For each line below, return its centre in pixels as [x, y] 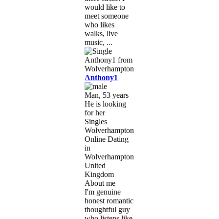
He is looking [105, 104]
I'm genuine [103, 192]
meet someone [107, 16]
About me [100, 183]
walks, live [101, 33]
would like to [105, 7]
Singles [96, 121]
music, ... [99, 42]
